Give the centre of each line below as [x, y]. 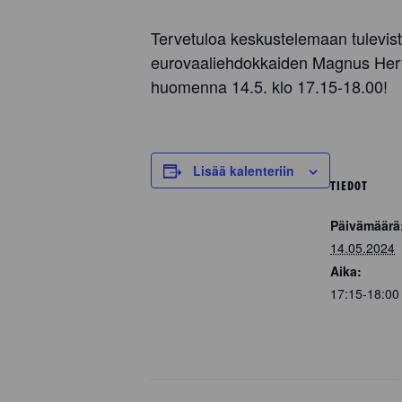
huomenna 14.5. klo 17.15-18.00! [269, 86]
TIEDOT [349, 185]
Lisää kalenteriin [244, 170]
